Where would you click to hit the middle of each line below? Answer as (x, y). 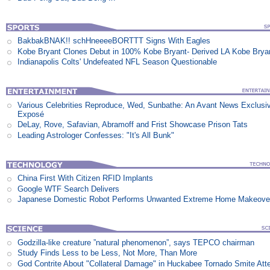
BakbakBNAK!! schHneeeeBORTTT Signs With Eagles (114, 41)
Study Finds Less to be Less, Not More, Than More (108, 253)
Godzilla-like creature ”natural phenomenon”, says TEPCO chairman (136, 242)
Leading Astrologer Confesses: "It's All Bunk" (96, 135)
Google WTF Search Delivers (69, 189)
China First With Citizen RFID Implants (86, 178)
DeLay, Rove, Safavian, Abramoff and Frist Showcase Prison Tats (133, 125)
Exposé (31, 114)
